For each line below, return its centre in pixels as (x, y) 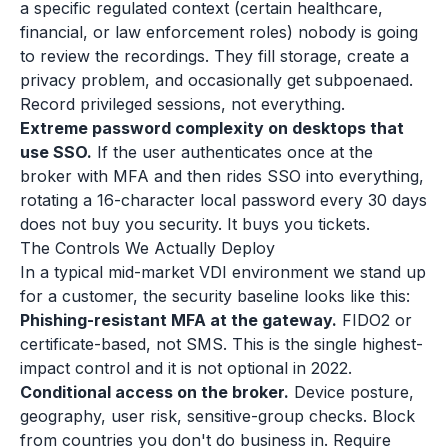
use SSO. (56, 152)
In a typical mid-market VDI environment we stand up (223, 272)
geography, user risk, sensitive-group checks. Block (217, 416)
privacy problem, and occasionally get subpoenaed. (216, 80)
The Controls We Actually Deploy (147, 248)
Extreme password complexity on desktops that (212, 128)
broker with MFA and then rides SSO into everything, (222, 176)
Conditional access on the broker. (154, 392)
